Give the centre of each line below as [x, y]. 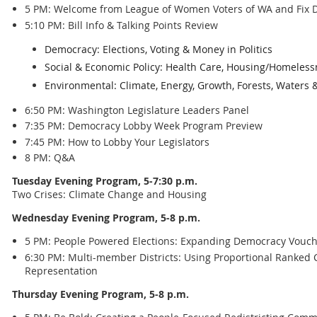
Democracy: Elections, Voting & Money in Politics [158, 49]
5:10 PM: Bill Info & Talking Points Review [121, 25]
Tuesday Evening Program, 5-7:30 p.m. [105, 181]
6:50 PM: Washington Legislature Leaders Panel [137, 110]
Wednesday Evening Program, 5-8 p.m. [106, 218]
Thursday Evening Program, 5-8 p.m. [100, 294]
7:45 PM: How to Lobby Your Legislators [117, 142]
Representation [61, 270]
